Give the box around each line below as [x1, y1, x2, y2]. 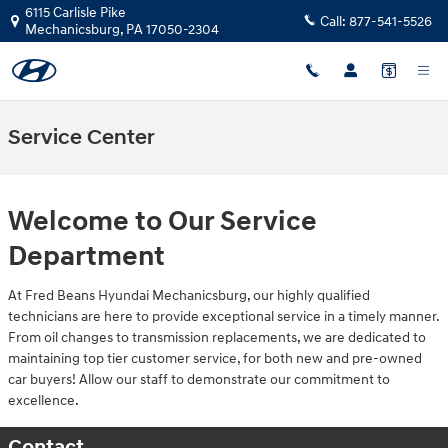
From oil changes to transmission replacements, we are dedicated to [8, 328, 426, 346]
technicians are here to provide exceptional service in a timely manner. [8, 307, 439, 325]
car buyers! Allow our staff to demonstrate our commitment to [8, 370, 390, 388]
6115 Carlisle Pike [25, 4, 126, 21]
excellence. [8, 391, 79, 409]
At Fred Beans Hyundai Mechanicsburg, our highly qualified [8, 286, 370, 304]
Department [8, 239, 165, 274]
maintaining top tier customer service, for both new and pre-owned [8, 349, 422, 367]
